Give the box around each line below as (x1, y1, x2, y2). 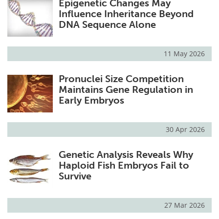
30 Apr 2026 (166, 124, 205, 134)
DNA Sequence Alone (58, 18, 156, 30)
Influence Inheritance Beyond (58, 7, 194, 20)
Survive (58, 170, 91, 182)
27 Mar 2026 (164, 200, 205, 210)
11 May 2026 (164, 48, 205, 58)
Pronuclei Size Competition (58, 72, 184, 85)
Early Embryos (58, 94, 124, 106)
